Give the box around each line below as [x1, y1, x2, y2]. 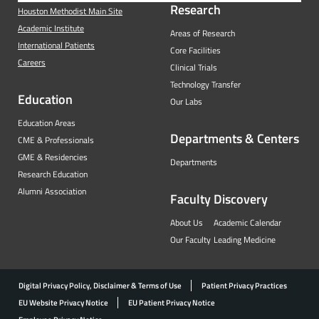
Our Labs [170, 95, 202, 109]
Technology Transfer [170, 78, 241, 92]
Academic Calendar [214, 216, 281, 230]
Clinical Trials [170, 61, 217, 75]
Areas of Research [170, 26, 235, 41]
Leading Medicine [214, 233, 276, 247]
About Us [170, 216, 203, 230]
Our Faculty [170, 233, 211, 247]
